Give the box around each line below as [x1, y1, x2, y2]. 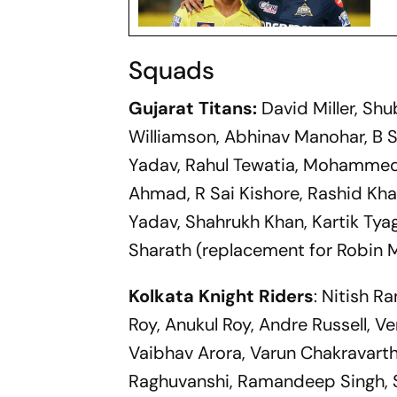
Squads [128, 54, 215, 88]
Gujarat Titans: [128, 97, 258, 121]
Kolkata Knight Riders [128, 284, 315, 308]
